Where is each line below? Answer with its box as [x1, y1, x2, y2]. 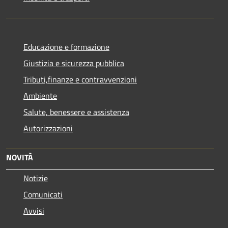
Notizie [23, 172, 48, 184]
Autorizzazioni [23, 122, 73, 134]
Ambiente [23, 89, 57, 102]
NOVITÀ [6, 151, 33, 163]
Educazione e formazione [23, 40, 109, 53]
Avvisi [23, 204, 44, 217]
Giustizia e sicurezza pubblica [23, 56, 124, 69]
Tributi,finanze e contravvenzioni [23, 73, 137, 85]
